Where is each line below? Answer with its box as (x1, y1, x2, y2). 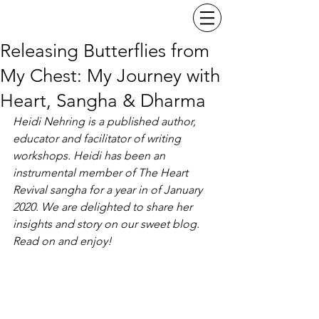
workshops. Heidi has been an (13, 149, 168, 162)
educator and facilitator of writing (13, 132, 184, 145)
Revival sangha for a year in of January (13, 183, 205, 197)
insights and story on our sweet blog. (13, 217, 202, 231)
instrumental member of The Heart (13, 166, 191, 179)
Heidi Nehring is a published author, (13, 115, 199, 128)
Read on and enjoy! (13, 234, 115, 248)
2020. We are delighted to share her (13, 200, 195, 214)
